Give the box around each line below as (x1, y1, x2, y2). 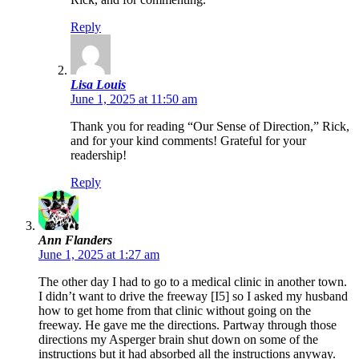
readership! (71, 148, 127, 163)
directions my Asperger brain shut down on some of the (38, 333, 318, 347)
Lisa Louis (71, 78, 126, 92)
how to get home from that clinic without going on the (38, 304, 311, 318)
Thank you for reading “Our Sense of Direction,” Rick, (71, 119, 349, 134)
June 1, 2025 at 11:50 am (71, 92, 197, 107)
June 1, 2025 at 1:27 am (38, 248, 159, 262)
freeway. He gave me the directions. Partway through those (38, 318, 337, 333)
